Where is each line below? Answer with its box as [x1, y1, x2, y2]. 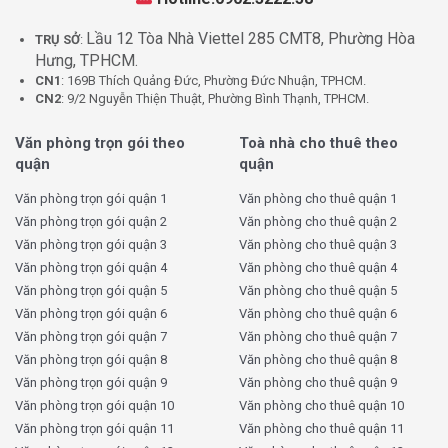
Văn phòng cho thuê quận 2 [239, 214, 397, 230]
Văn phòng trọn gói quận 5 [15, 283, 167, 299]
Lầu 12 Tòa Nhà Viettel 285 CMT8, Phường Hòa [86, 29, 415, 49]
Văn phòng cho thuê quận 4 [239, 260, 397, 276]
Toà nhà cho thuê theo [239, 134, 398, 153]
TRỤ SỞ [35, 32, 80, 48]
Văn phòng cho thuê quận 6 [239, 306, 397, 322]
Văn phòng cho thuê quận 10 [239, 398, 404, 414]
